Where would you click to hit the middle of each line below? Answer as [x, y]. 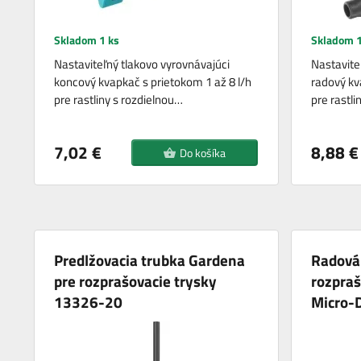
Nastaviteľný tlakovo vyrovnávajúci [142, 64]
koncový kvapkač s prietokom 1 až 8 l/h [153, 82]
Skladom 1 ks [87, 40]
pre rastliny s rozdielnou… [119, 100]
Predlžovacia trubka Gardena [150, 260]
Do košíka [203, 153]
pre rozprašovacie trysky [136, 281]
